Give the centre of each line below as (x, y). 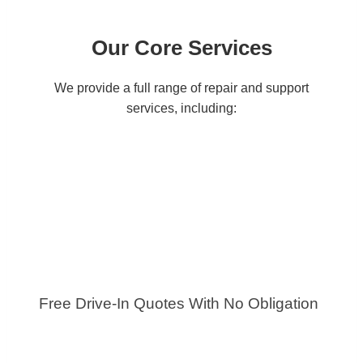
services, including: (181, 108)
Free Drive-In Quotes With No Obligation (179, 304)
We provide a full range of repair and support (181, 88)
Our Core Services (181, 48)
